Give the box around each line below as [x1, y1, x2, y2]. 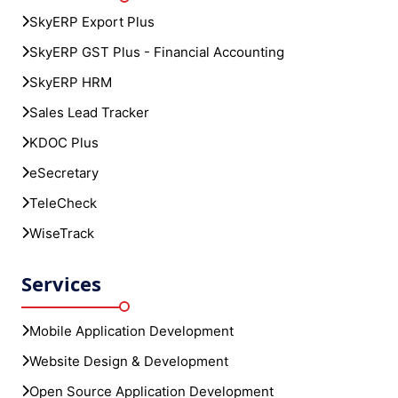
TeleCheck [29, 194, 97, 211]
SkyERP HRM [29, 73, 112, 91]
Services [21, 270, 101, 297]
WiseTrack [29, 224, 94, 242]
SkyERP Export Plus [29, 12, 155, 30]
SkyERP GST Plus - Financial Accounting [29, 43, 284, 60]
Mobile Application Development [29, 322, 234, 339]
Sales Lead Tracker [29, 103, 149, 121]
